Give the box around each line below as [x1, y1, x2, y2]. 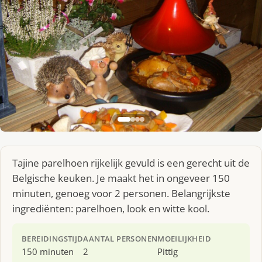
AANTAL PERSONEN [83, 233, 158, 244]
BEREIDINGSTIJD [22, 233, 84, 244]
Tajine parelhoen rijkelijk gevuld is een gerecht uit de [12, 156, 250, 170]
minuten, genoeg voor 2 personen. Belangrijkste [12, 186, 230, 200]
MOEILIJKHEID [157, 233, 212, 244]
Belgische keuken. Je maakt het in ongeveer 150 [12, 171, 230, 185]
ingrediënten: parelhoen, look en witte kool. [12, 201, 209, 215]
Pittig [157, 245, 178, 257]
